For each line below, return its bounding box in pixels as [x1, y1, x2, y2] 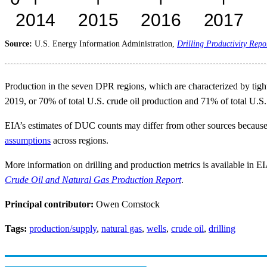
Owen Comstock [96, 199, 160, 210]
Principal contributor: [5, 199, 96, 210]
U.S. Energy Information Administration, [35, 39, 177, 49]
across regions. [51, 135, 108, 146]
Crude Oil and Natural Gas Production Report [5, 175, 181, 185]
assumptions [5, 135, 51, 146]
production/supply [29, 223, 97, 234]
